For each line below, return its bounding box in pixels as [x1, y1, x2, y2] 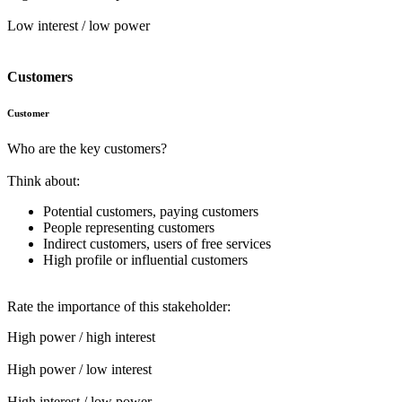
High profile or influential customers [43, 252, 248, 268]
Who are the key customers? [7, 141, 167, 157]
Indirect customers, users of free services [43, 236, 271, 252]
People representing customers [43, 220, 214, 236]
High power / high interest [7, 329, 155, 345]
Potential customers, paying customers [43, 204, 258, 220]
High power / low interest [7, 362, 152, 378]
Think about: [7, 173, 80, 189]
